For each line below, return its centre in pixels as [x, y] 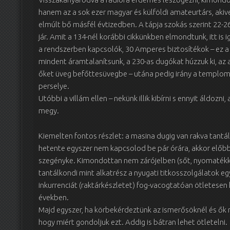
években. [54, 197]
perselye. [54, 86]
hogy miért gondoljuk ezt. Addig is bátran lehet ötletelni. [133, 222]
